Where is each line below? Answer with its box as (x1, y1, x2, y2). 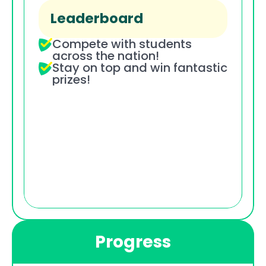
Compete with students (52, 35, 192, 52)
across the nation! (52, 47, 159, 64)
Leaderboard (50, 8, 143, 28)
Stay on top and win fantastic (52, 59, 227, 76)
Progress (95, 230, 171, 254)
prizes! (52, 71, 90, 88)
